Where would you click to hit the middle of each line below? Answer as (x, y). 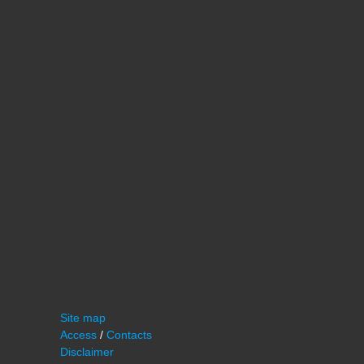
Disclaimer (87, 352)
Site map (83, 318)
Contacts (129, 335)
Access (78, 335)
